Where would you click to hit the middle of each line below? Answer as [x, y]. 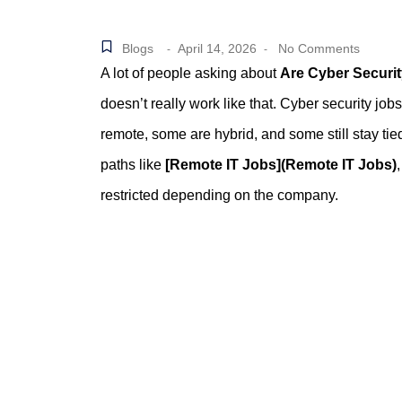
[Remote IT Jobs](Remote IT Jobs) [281, 164]
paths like [133, 164]
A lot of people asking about [190, 73]
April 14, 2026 [217, 48]
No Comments [317, 48]
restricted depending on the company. [219, 195]
